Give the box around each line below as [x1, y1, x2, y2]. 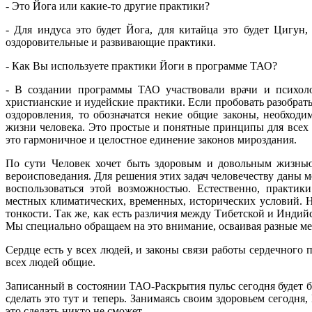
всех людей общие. [6, 256, 95, 269]
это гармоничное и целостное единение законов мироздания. [6, 134, 297, 146]
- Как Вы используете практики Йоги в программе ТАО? [6, 60, 277, 72]
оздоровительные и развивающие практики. [6, 36, 216, 49]
